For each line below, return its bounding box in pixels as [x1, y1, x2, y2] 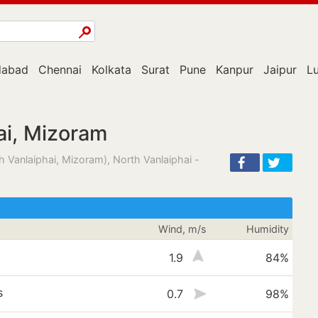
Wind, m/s [158, 223, 207, 235]
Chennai [38, 62, 82, 77]
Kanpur [216, 62, 253, 77]
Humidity [246, 223, 289, 235]
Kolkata [92, 62, 131, 77]
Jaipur [263, 62, 297, 77]
